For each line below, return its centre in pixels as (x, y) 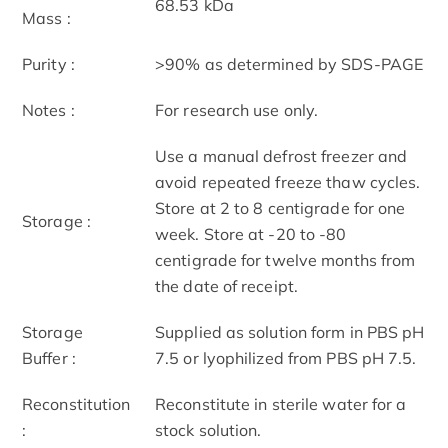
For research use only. (237, 109)
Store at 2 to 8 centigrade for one (280, 207)
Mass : (46, 17)
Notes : (48, 109)
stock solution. (208, 429)
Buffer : (49, 357)
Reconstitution (76, 403)
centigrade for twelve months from (285, 259)
